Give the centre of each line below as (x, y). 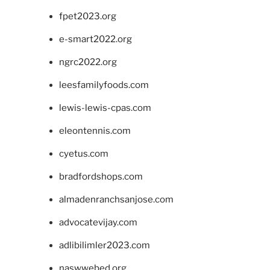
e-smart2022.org (95, 39)
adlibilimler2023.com (104, 246)
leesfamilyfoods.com (104, 85)
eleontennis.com (95, 131)
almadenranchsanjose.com (116, 200)
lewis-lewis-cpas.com (105, 108)
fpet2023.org (87, 17)
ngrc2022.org (88, 62)
